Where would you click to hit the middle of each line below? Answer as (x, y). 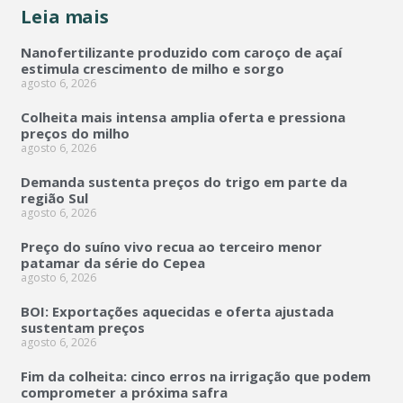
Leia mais (65, 17)
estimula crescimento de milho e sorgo (152, 69)
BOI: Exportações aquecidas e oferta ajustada (177, 312)
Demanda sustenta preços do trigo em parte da (184, 182)
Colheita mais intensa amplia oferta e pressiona (183, 117)
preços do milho (75, 134)
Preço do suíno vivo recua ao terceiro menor (171, 247)
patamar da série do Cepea (113, 263)
